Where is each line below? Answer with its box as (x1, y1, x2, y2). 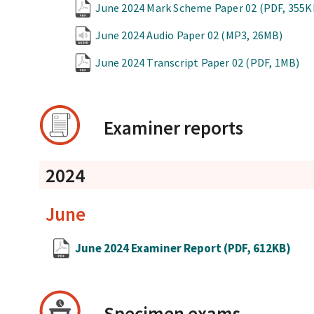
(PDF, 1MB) (245, 55, 300, 69)
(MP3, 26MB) (221, 27, 283, 42)
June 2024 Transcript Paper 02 (95, 55, 246, 69)
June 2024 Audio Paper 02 (95, 27, 221, 42)
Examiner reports (104, 115, 244, 139)
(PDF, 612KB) (224, 240, 292, 256)
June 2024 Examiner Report (75, 240, 224, 256)
